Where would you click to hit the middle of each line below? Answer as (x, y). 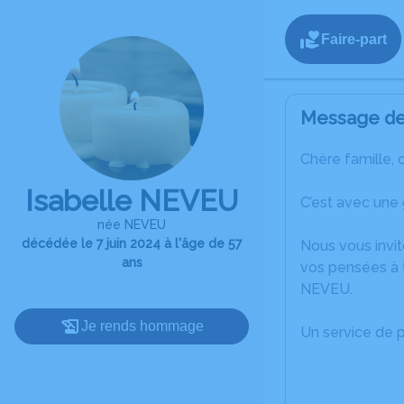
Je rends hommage (142, 326)
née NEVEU (132, 225)
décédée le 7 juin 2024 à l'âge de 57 (132, 243)
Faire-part (354, 39)
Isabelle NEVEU (132, 201)
